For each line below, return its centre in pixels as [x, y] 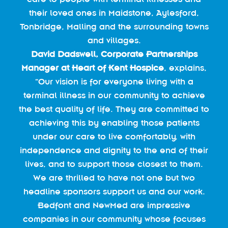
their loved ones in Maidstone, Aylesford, [114, 13]
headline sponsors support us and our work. [114, 191]
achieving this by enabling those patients [114, 123]
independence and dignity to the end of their [114, 150]
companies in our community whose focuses [114, 219]
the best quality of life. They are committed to [114, 109]
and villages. [114, 40]
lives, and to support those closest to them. [114, 164]
